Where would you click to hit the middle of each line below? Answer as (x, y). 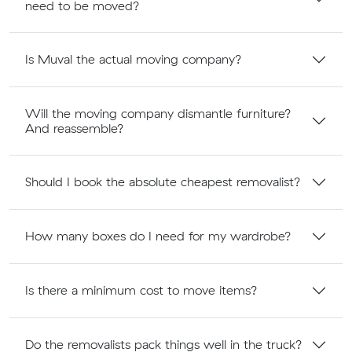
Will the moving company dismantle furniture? (158, 113)
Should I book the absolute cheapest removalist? (163, 182)
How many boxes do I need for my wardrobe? (158, 236)
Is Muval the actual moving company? (134, 59)
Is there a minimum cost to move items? (141, 290)
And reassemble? (75, 128)
